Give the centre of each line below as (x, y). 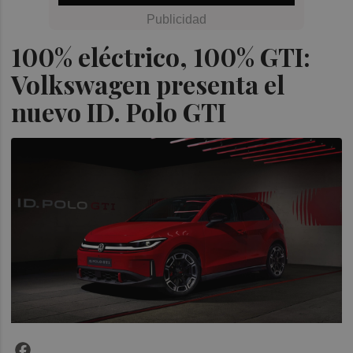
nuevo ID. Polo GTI (119, 111)
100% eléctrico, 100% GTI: (161, 56)
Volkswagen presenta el (148, 84)
